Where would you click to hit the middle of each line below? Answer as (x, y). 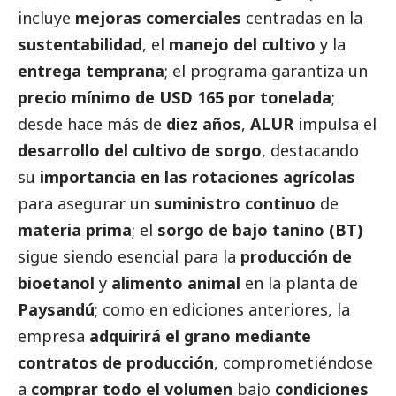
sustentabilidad (80, 45)
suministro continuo (235, 204)
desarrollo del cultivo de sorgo (140, 151)
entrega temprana (91, 71)
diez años (204, 124)
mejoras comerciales (158, 18)
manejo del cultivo (242, 45)
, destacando (310, 151)
